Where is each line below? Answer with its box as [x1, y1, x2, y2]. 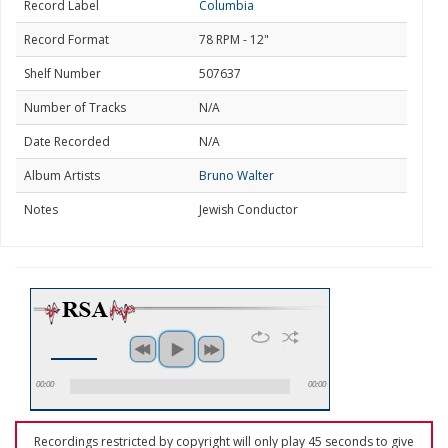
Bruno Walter [199, 167, 274, 184]
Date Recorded [24, 133, 110, 150]
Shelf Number [24, 65, 101, 82]
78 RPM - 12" [199, 31, 269, 48]
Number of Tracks [24, 99, 126, 116]
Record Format [24, 31, 109, 48]
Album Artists [24, 167, 100, 184]
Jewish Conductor [199, 201, 298, 218]
